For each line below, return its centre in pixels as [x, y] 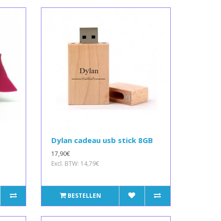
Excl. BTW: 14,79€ [75, 163]
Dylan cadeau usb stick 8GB [102, 140]
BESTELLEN [84, 195]
